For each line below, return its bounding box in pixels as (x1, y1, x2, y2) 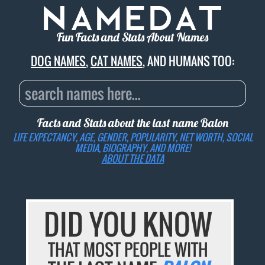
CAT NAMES (91, 52, 143, 70)
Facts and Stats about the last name (37, 115, 201, 131)
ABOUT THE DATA (101, 151, 164, 166)
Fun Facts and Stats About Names (57, 30, 208, 45)
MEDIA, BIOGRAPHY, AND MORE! (75, 140, 190, 155)
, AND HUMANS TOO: (143, 52, 234, 70)
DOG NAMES (31, 52, 86, 70)
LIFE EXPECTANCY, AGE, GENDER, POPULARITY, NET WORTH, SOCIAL (12, 130, 253, 144)
